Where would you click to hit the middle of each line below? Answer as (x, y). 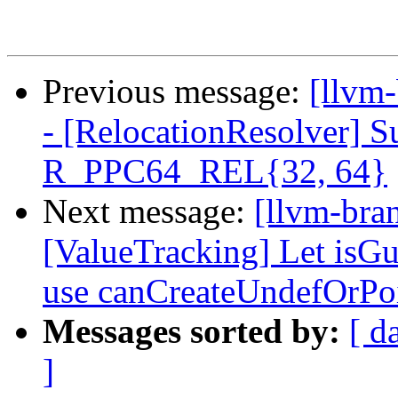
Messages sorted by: (191, 331)
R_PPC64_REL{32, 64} (215, 171)
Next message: (148, 211)
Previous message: (176, 92)
